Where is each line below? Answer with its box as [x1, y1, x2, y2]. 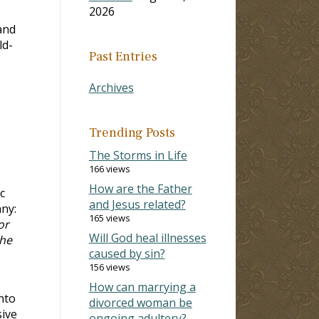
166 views [88, 162, 130, 175]
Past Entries [88, 48, 157, 65]
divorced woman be [88, 294, 192, 310]
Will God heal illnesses [88, 229, 206, 246]
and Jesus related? [88, 196, 186, 212]
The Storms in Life [88, 147, 187, 163]
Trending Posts [88, 124, 175, 141]
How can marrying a [88, 278, 196, 295]
